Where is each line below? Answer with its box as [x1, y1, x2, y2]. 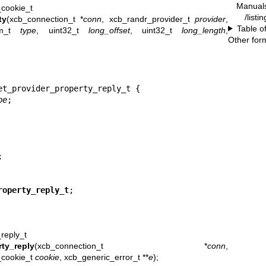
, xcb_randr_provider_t [102, 14, 195, 24]
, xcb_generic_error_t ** [59, 252, 148, 262]
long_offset [88, 25, 130, 35]
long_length [182, 25, 226, 35]
